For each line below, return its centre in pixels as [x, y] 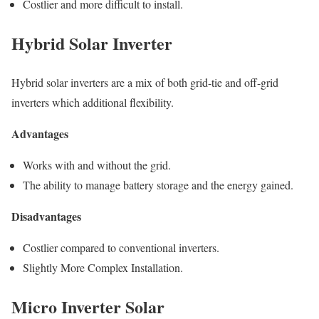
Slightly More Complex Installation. [103, 267]
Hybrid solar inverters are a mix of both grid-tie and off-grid [145, 82]
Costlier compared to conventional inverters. [121, 247]
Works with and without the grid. [97, 164]
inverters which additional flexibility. [93, 102]
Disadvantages [46, 216]
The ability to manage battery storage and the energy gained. [158, 184]
